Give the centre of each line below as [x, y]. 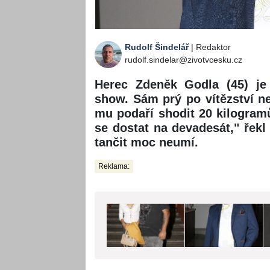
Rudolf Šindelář [157, 47]
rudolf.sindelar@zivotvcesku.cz [184, 60]
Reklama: [114, 167]
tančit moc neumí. [146, 143]
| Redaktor [210, 47]
